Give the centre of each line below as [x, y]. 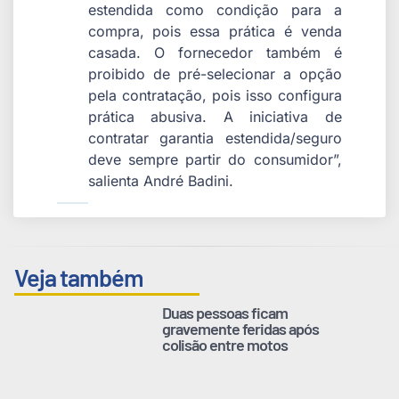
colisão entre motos [225, 345]
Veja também [79, 277]
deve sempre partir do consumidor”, [215, 159]
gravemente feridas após [241, 329]
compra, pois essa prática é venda [215, 31]
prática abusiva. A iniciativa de [215, 116]
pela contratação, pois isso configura [215, 95]
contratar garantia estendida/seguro [215, 138]
